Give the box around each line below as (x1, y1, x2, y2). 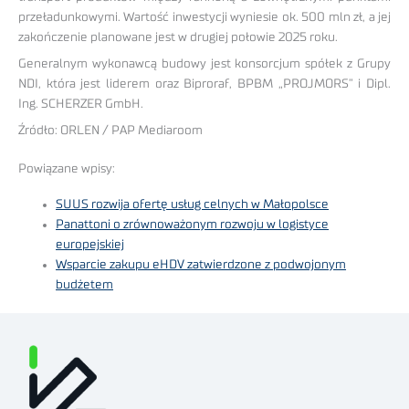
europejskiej (56, 237, 125, 251)
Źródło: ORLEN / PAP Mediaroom (18, 123, 203, 137)
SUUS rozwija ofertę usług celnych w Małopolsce (56, 197, 330, 211)
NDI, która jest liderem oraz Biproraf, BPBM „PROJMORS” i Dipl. (18, 78, 391, 91)
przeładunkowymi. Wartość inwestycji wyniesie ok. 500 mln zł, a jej (18, 11, 391, 25)
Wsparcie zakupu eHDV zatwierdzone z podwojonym (56, 257, 347, 271)
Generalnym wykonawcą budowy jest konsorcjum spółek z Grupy (18, 58, 391, 71)
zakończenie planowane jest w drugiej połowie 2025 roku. (18, 31, 338, 45)
